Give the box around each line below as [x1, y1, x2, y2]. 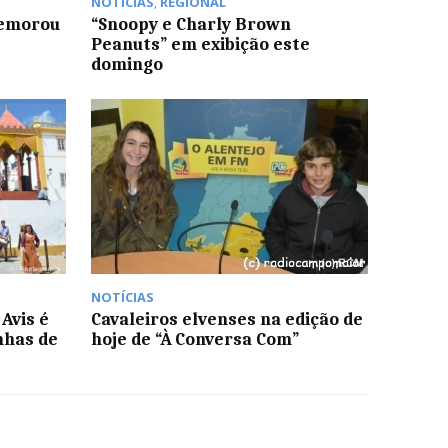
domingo [90, 54, 163, 75]
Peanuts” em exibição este [90, 34, 310, 55]
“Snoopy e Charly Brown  [90, 14, 295, 35]
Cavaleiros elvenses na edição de [90, 308, 363, 329]
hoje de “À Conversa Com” [90, 328, 299, 349]
